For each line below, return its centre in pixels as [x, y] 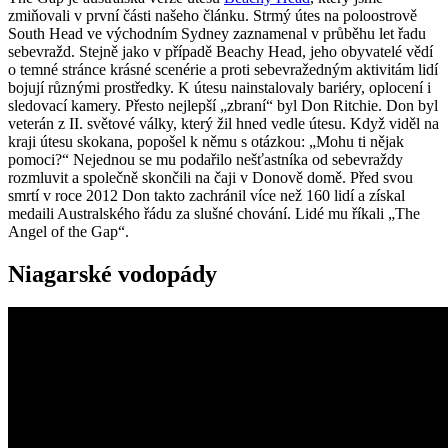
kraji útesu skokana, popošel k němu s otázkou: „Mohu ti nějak [206, 141]
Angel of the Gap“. [68, 231]
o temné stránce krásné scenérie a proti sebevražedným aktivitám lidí [223, 69]
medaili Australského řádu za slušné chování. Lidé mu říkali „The [214, 213]
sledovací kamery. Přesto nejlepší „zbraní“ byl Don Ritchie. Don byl [223, 105]
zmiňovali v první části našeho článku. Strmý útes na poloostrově [212, 15]
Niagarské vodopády [112, 273]
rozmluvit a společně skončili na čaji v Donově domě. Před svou [210, 177]
